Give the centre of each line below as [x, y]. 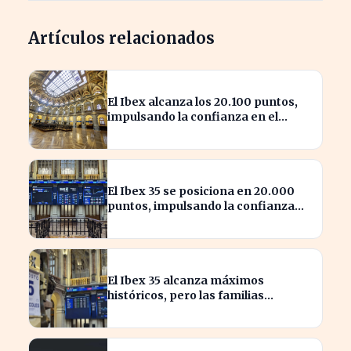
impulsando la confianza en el [193, 116]
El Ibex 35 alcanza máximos [186, 280]
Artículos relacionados [121, 38]
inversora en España [166, 221]
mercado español [157, 131]
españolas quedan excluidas [188, 310]
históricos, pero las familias [186, 295]
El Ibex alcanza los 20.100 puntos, [203, 101]
